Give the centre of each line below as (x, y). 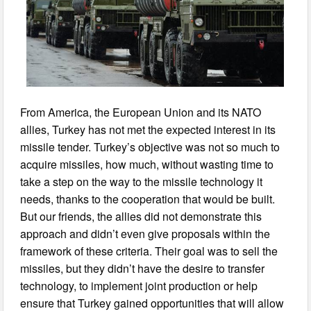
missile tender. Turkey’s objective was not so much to (150, 147)
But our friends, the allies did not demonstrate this (141, 217)
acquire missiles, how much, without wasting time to (147, 165)
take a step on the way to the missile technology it (142, 182)
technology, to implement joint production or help (139, 286)
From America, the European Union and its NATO (141, 112)
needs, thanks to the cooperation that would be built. (148, 199)
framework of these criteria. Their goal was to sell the (149, 251)
